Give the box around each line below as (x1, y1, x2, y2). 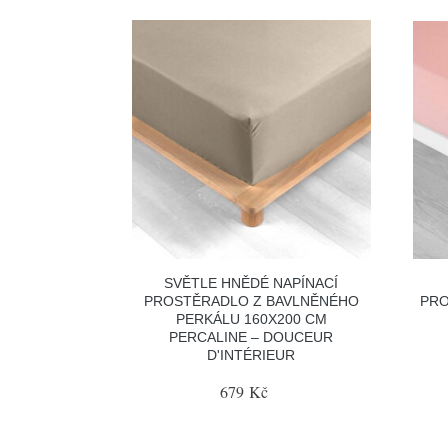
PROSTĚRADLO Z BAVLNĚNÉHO (143, 292, 359, 309)
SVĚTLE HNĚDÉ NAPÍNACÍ (164, 274, 339, 291)
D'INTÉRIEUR (207, 346, 296, 363)
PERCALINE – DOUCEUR (169, 328, 334, 345)
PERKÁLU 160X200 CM (175, 310, 327, 327)
